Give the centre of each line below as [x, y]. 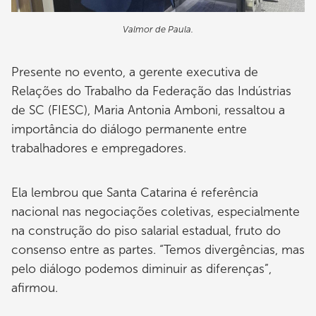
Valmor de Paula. [158, 30]
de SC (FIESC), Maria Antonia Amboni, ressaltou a [148, 110]
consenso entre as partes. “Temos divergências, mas [158, 249]
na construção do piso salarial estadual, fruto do [146, 230]
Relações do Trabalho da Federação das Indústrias [151, 91]
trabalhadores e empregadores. [99, 148]
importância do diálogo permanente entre [129, 129]
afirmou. [35, 287]
